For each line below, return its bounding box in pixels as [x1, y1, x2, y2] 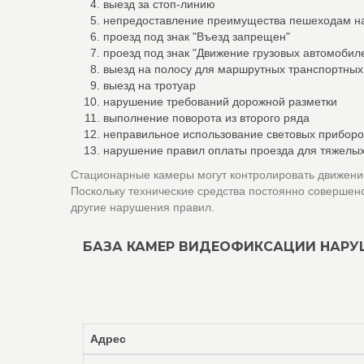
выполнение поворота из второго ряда [103, 111, 310, 124]
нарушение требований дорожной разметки [103, 95, 337, 108]
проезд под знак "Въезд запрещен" [103, 30, 290, 43]
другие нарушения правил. [71, 201, 214, 214]
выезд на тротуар [103, 79, 196, 92]
